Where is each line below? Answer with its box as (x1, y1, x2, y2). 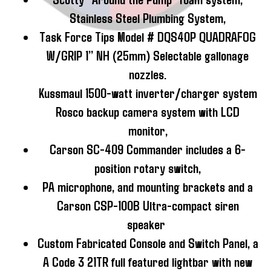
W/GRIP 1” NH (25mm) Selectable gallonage (47, 47, 249, 64)
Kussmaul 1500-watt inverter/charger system (38, 85, 257, 101)
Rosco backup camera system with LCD (56, 103, 240, 120)
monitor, (128, 122, 168, 139)
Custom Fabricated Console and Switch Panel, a (37, 235, 258, 251)
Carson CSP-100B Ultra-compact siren (56, 197, 239, 214)
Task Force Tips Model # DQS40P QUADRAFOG (39, 28, 256, 45)
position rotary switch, (94, 160, 201, 176)
